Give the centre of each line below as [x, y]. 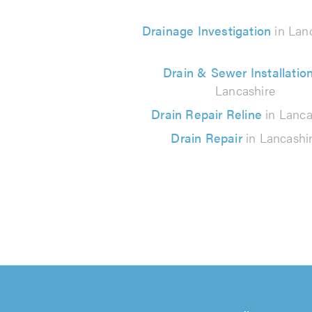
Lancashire [245, 90]
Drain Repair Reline [206, 114]
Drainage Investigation [206, 30]
